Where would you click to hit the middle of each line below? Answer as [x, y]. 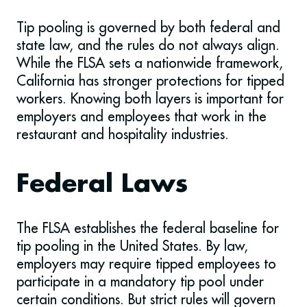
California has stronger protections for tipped [150, 81]
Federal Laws [102, 185]
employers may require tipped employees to [146, 264]
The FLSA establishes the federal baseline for [148, 228]
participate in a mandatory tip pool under [140, 282]
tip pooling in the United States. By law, [132, 246]
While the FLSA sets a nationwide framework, [150, 63]
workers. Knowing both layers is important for [150, 99]
